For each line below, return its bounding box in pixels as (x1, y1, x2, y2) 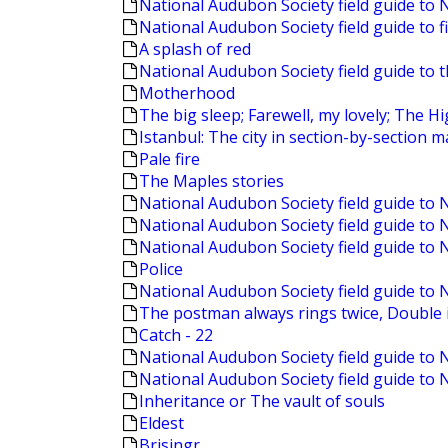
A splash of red (139, 38, 251, 60)
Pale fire (139, 148, 200, 170)
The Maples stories (139, 170, 284, 192)
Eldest (139, 412, 184, 434)
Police (139, 258, 183, 280)
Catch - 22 (139, 324, 213, 346)
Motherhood (139, 82, 235, 104)
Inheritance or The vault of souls (139, 390, 385, 412)
